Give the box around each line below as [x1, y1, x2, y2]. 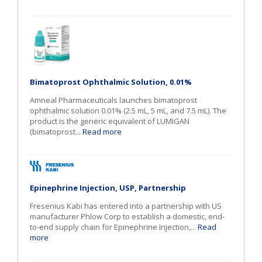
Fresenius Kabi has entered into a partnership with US [30, 201, 222, 212]
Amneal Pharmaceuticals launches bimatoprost [30, 94, 197, 105]
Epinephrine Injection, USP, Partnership [30, 182, 186, 194]
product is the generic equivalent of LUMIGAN [30, 115, 189, 126]
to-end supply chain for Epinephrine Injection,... [30, 222, 198, 233]
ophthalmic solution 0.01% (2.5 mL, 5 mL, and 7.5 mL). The [30, 105, 226, 116]
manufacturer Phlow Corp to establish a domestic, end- [30, 211, 225, 222]
